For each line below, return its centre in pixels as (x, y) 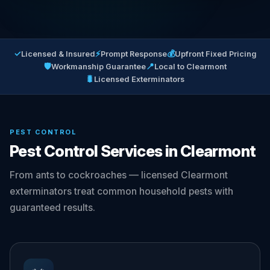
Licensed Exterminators (139, 79)
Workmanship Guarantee (98, 66)
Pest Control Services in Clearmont (133, 151)
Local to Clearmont (190, 66)
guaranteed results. (52, 208)
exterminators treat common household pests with (121, 191)
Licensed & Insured (58, 54)
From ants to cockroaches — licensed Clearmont (119, 175)
